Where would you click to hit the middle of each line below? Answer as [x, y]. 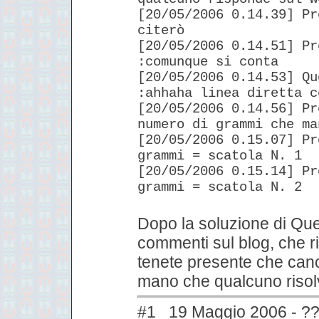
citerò [161, 30]
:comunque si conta [208, 62]
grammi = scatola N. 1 [220, 156]
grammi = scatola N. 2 [220, 187]
